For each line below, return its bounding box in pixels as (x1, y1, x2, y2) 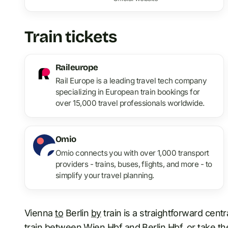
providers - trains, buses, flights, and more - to (55, 159, 212, 169)
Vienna (24, 207, 55, 218)
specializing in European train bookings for (55, 87, 200, 97)
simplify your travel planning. (55, 170, 154, 180)
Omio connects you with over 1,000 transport (55, 148, 209, 158)
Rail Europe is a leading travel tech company (55, 76, 207, 86)
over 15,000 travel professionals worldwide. (55, 98, 205, 108)
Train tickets (24, 26, 117, 47)
